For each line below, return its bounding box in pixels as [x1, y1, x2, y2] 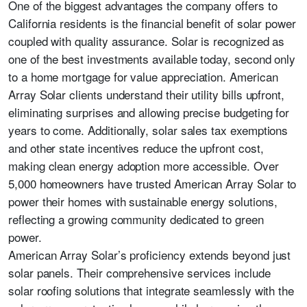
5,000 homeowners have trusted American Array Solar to [8, 175, 297, 192]
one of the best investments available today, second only [8, 50, 296, 67]
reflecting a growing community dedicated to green [8, 210, 264, 228]
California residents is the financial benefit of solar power [8, 14, 296, 32]
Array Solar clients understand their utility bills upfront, [8, 86, 284, 103]
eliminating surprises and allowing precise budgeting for [8, 103, 290, 121]
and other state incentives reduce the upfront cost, [8, 139, 264, 156]
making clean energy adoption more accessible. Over [8, 157, 279, 174]
